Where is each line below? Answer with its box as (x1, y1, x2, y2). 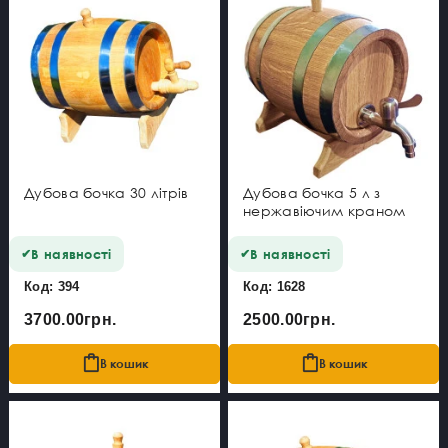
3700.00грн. (24, 310, 117, 328)
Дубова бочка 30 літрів (24, 183, 189, 201)
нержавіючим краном (243, 201, 406, 219)
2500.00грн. (243, 310, 336, 328)
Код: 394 (24, 278, 80, 294)
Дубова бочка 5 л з (243, 183, 381, 201)
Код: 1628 (243, 278, 306, 294)
